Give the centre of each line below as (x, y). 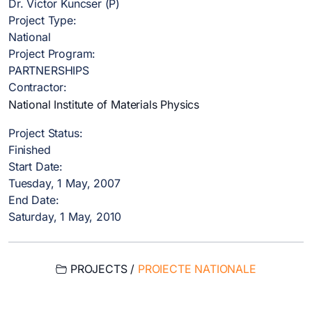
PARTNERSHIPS (49, 71)
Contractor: (38, 87)
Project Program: (52, 54)
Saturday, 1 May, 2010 (65, 217)
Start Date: (36, 167)
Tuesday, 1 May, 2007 (64, 184)
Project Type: (42, 21)
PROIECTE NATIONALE (197, 269)
